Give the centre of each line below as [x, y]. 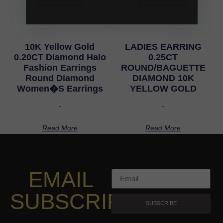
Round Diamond [60, 78]
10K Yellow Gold [60, 47]
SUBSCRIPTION [92, 201]
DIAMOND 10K [163, 78]
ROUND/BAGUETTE [163, 68]
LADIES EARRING [163, 47]
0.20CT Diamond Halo [60, 57]
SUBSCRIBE [161, 203]
